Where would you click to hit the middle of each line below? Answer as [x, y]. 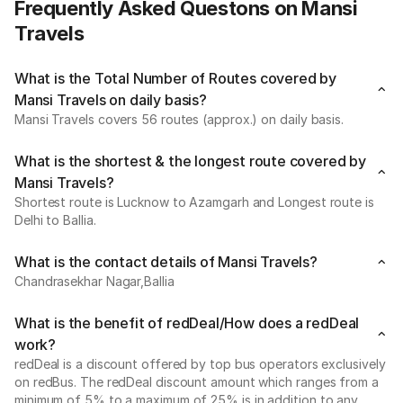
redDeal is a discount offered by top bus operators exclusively [200, 364]
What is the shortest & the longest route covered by [190, 161]
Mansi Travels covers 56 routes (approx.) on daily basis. [179, 119]
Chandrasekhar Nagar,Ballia [94, 281]
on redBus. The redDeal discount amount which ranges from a [197, 382]
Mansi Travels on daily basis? [111, 100]
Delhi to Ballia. [55, 220]
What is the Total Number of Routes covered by [175, 78]
